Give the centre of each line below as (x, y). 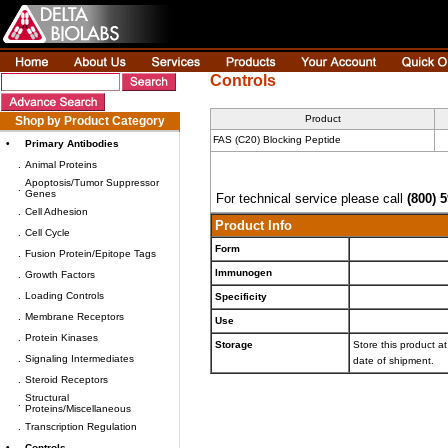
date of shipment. (395, 360)
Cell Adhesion (56, 211)
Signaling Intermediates (79, 358)
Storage (234, 344)
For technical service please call (311, 198)
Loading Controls (64, 295)
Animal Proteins (61, 164)
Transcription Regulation (81, 426)
